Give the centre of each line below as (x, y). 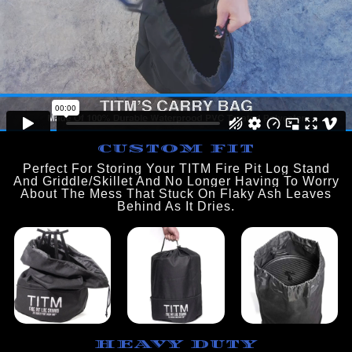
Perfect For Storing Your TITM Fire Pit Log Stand (176, 168)
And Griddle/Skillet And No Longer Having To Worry (176, 181)
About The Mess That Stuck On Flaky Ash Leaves (176, 193)
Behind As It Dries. (176, 206)
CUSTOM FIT (176, 149)
